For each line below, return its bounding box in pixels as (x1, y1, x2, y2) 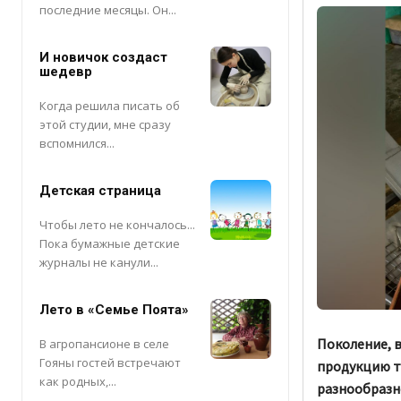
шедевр (39, 64, 92, 81)
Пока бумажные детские (39, 235, 180, 252)
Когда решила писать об (39, 98, 180, 115)
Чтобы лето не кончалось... (39, 217, 195, 234)
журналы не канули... (39, 254, 158, 271)
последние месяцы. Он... (39, 2, 176, 19)
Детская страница (39, 183, 161, 200)
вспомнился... (39, 135, 115, 152)
